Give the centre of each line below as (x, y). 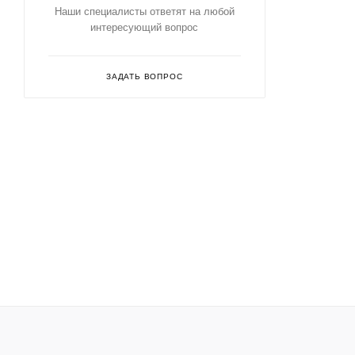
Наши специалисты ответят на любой (144, 12)
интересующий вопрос (145, 28)
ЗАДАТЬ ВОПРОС (145, 77)
